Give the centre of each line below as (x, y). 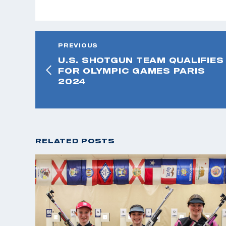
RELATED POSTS (75, 140)
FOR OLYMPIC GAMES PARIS (132, 70)
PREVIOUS (78, 45)
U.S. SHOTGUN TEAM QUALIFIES (141, 60)
